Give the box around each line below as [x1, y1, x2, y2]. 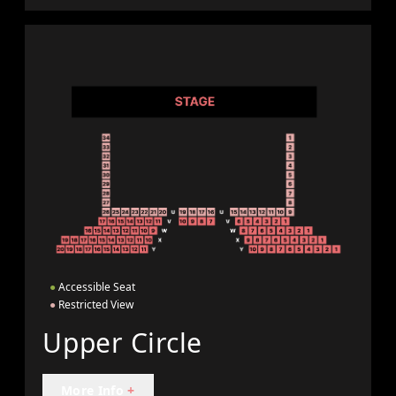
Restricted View [56, 296, 133, 312]
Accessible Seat [56, 278, 135, 294]
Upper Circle [42, 324, 202, 361]
